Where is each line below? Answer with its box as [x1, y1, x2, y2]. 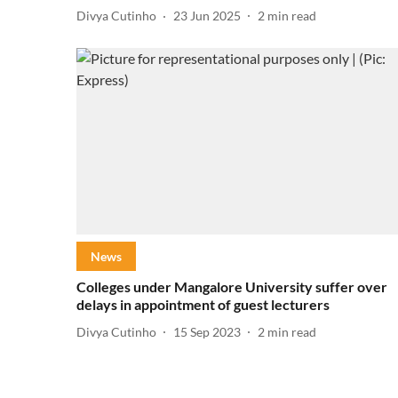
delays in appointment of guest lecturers [76, 296, 332, 314]
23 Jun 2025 [173, 8, 241, 24]
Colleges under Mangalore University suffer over [76, 278, 387, 296]
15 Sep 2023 [173, 323, 241, 339]
